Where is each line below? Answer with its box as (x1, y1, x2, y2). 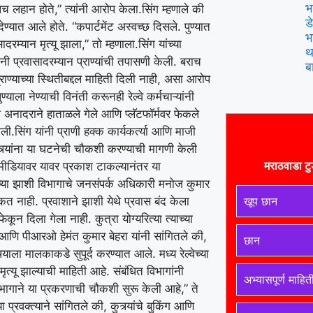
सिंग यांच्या (138, 36, 182, 51)
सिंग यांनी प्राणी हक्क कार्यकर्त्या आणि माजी (15, 124, 196, 138)
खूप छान (243, 194, 277, 208)
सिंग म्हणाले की (142, 1, 204, 16)
